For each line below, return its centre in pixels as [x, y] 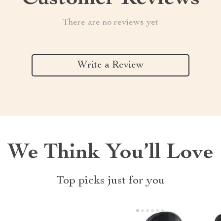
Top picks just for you [110, 181]
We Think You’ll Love [110, 153]
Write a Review [110, 65]
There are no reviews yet [110, 23]
